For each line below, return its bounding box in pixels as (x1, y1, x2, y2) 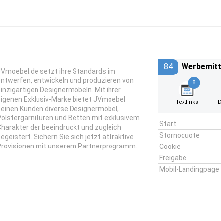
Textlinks (176, 99, 199, 105)
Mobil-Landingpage (159, 165, 219, 173)
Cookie (159, 143, 181, 150)
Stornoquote (159, 131, 200, 139)
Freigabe (159, 154, 186, 162)
